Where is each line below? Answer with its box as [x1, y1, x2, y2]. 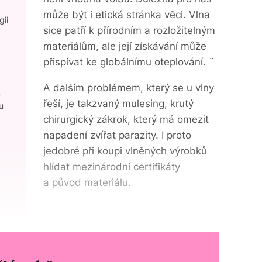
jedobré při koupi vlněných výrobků [43, 145, 207, 157]
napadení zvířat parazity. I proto [43, 129, 191, 141]
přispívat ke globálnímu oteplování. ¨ [43, 56, 215, 68]
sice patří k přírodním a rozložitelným [43, 25, 215, 36]
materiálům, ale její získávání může [43, 40, 206, 52]
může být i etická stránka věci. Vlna [43, 9, 210, 20]
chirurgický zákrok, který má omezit [43, 113, 209, 125]
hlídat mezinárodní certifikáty [43, 161, 180, 173]
